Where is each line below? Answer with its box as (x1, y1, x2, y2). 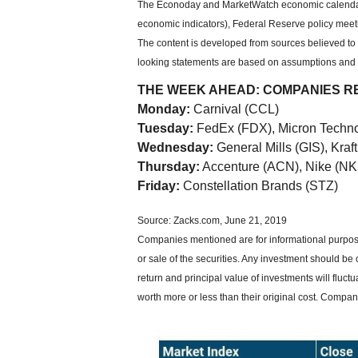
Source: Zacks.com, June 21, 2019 (137, 215, 287, 226)
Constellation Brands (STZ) (180, 179, 338, 193)
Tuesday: (137, 121, 193, 135)
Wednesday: (137, 141, 213, 154)
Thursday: (137, 160, 200, 173)
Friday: (137, 179, 180, 193)
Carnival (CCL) (190, 102, 279, 116)
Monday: (137, 102, 190, 116)
